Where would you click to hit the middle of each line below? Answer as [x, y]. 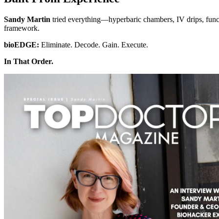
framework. [22, 28]
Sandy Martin [27, 19]
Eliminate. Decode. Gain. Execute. [94, 44]
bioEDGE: [22, 44]
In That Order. [29, 61]
